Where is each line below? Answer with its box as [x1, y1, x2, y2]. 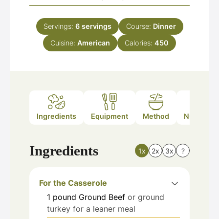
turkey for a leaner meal [47, 203, 135, 214]
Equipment [91, 112, 128, 121]
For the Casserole [39, 177, 107, 188]
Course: [126, 22, 153, 30]
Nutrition [184, 112, 214, 121]
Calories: [125, 39, 154, 47]
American [77, 39, 110, 47]
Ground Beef [79, 192, 125, 202]
